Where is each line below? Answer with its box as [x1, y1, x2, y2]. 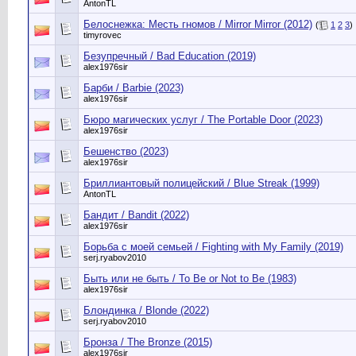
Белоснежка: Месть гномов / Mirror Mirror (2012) [83, 18, 312, 30]
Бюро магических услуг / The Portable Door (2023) [83, 114, 323, 126]
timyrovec [83, 30, 122, 41]
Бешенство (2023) [83, 145, 168, 157]
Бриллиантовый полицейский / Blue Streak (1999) [83, 177, 319, 189]
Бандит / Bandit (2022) [83, 209, 189, 221]
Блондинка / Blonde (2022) [83, 304, 209, 316]
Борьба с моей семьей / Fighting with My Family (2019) [83, 241, 343, 253]
